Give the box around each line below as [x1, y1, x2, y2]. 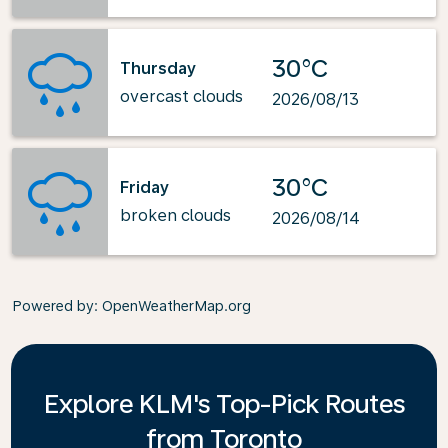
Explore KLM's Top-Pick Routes [43, 388, 405, 419]
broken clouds [120, 205, 231, 225]
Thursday [120, 58, 196, 78]
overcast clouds [120, 86, 243, 106]
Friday [120, 177, 169, 197]
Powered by [12, 298, 94, 314]
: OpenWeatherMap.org [94, 298, 251, 314]
